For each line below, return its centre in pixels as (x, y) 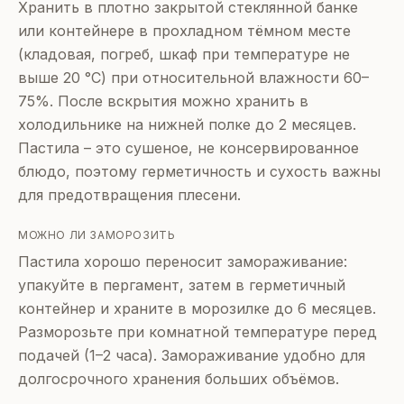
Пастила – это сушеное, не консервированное (188, 147)
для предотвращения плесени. (129, 194)
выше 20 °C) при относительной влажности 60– (193, 77)
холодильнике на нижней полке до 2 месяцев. (187, 124)
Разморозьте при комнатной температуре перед (197, 331)
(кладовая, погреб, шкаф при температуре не (184, 54)
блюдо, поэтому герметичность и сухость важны (199, 171)
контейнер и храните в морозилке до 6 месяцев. (197, 308)
